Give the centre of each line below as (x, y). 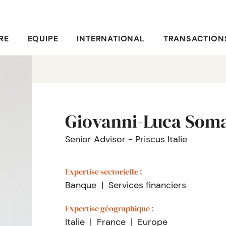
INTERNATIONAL (111, 39)
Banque (81, 185)
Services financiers (147, 185)
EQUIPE (43, 39)
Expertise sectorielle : (104, 172)
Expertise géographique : (109, 208)
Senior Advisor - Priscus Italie (126, 139)
